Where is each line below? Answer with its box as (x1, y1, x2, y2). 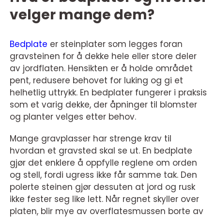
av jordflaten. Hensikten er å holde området (10, 62, 193, 74)
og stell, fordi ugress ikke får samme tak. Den (10, 169, 197, 181)
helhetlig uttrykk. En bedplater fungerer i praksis (10, 87, 207, 98)
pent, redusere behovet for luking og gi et (10, 75, 183, 86)
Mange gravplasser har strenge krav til (10, 133, 171, 144)
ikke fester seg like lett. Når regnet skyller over (10, 193, 199, 205)
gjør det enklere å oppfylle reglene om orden (10, 157, 197, 169)
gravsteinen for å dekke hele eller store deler (10, 50, 197, 62)
